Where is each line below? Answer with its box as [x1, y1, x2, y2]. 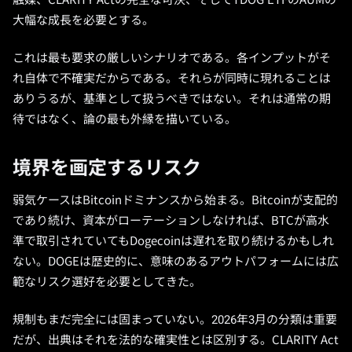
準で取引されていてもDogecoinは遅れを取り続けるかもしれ [13, 234, 334, 248]
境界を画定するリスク [13, 157, 201, 179]
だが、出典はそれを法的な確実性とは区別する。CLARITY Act [13, 333, 339, 347]
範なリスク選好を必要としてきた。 [13, 275, 201, 289]
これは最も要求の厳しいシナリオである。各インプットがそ [13, 51, 331, 65]
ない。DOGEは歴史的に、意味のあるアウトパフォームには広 [13, 255, 339, 269]
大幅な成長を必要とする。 [13, 13, 154, 27]
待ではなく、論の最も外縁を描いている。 [13, 112, 236, 126]
